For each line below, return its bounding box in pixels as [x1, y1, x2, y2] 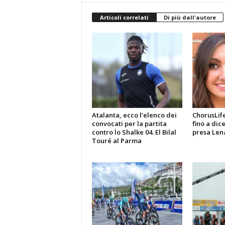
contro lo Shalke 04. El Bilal [91, 128, 176, 137]
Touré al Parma [91, 136, 142, 146]
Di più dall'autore [163, 14, 216, 22]
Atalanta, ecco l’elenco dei [91, 110, 177, 120]
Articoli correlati [99, 14, 149, 22]
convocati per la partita [91, 119, 167, 129]
